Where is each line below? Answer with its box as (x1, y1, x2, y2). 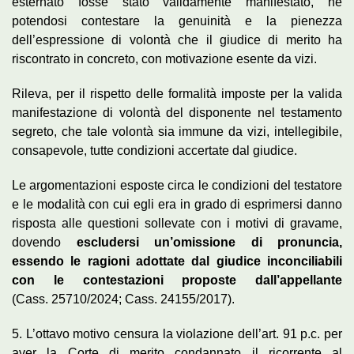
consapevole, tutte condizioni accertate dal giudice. (12, 143, 297, 157)
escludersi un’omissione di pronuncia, (76, 235, 342, 249)
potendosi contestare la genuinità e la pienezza (12, 13, 342, 28)
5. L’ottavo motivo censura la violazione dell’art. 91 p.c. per (12, 326, 342, 341)
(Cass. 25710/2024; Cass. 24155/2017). (12, 292, 235, 306)
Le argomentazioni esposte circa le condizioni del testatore (12, 178, 342, 192)
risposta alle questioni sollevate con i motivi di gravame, (12, 216, 342, 230)
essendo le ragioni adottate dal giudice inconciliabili (12, 254, 342, 268)
